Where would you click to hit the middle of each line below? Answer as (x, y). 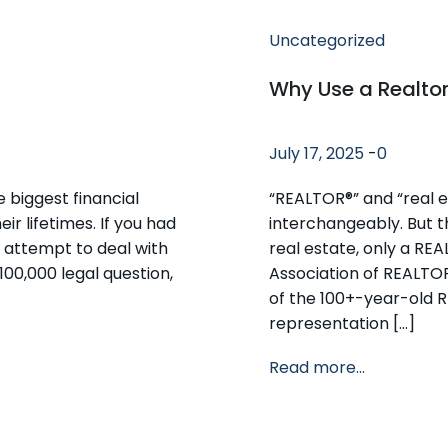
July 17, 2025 (316, 153)
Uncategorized (327, 40)
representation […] (342, 323)
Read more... (317, 367)
